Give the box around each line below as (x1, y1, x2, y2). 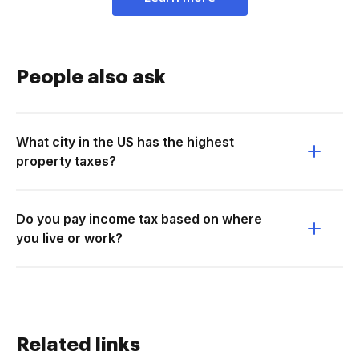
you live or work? (16, 230, 123, 246)
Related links (16, 335, 140, 354)
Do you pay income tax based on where (16, 211, 262, 227)
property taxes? (16, 153, 116, 169)
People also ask (16, 67, 166, 87)
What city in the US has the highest (16, 134, 234, 150)
